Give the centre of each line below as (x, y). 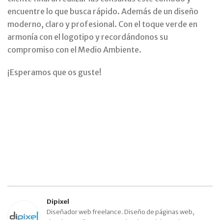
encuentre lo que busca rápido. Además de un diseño (103, 11)
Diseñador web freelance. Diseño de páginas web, (121, 212)
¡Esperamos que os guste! (55, 72)
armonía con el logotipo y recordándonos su (88, 37)
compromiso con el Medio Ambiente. (74, 49)
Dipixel (58, 201)
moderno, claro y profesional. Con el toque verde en (102, 24)
